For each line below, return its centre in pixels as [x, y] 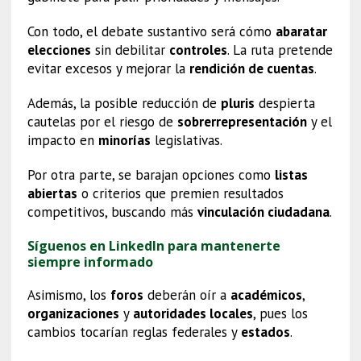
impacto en [62, 140]
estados [265, 332]
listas [291, 174]
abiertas [52, 193]
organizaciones [73, 313]
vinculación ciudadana [263, 212]
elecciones [59, 50]
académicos [266, 295]
